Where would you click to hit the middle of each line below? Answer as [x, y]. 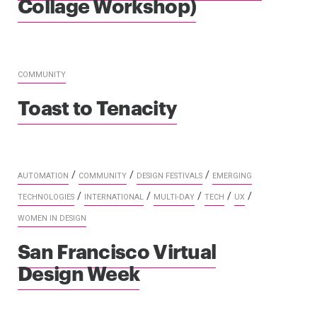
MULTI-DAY [174, 197]
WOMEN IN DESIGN [52, 218]
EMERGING [232, 175]
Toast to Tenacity [98, 106]
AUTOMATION [43, 175]
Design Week [79, 272]
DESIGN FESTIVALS [169, 175]
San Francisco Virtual [117, 250]
